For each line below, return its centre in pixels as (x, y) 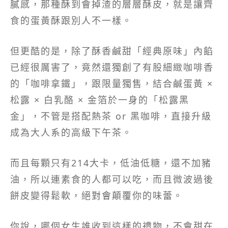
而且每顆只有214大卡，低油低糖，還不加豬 (111, 163)
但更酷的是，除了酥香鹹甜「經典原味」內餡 (112, 51)
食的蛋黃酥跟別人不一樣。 (71, 21)
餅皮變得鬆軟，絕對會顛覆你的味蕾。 (97, 196)
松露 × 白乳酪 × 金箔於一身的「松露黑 (100, 100)
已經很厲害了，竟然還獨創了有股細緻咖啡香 (112, 67)
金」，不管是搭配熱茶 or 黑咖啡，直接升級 (111, 116)
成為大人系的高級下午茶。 (71, 133)
